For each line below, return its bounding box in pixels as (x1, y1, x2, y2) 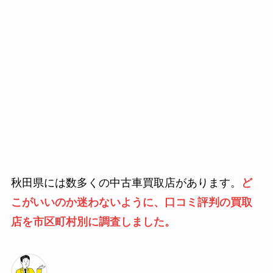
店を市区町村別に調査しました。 (10, 216, 175, 229)
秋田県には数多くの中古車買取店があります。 (10, 177, 241, 190)
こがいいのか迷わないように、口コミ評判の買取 (10, 196, 252, 209)
